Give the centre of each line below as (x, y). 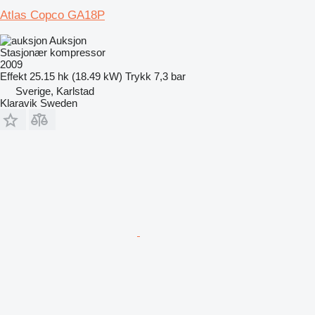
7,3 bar (170, 76)
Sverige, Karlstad (55, 91)
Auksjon (68, 40)
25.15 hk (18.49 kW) (76, 76)
